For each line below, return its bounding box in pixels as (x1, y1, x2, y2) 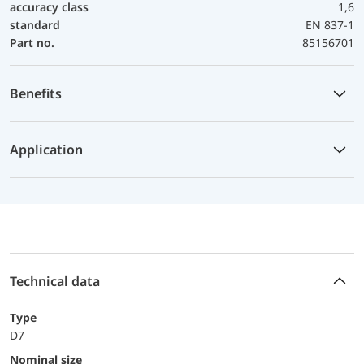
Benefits (10, 84, 62, 102)
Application (10, 140, 83, 158)
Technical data (10, 271, 100, 290)
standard (10, 16, 60, 32)
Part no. (10, 34, 54, 50)
